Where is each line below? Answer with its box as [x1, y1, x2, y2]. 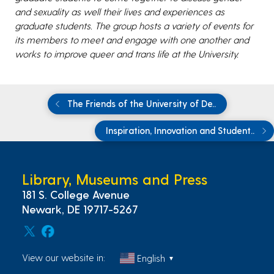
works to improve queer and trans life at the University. [15, 47, 239, 59]
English [137, 252, 165, 264]
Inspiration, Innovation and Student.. [106, 124, 257, 136]
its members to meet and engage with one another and [15, 33, 249, 45]
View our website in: [22, 252, 105, 264]
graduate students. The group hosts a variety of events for [15, 19, 253, 31]
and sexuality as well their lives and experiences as [15, 5, 224, 17]
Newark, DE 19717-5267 [22, 202, 138, 215]
